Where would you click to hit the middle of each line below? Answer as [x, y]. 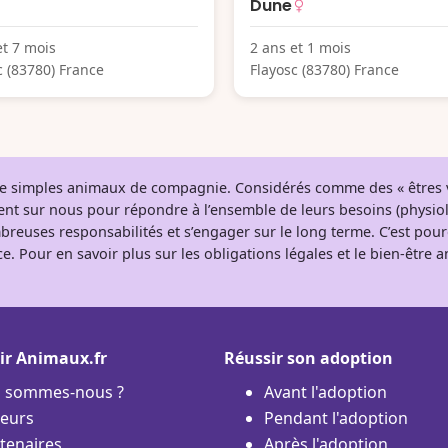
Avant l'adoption [325, 391]
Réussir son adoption [308, 357]
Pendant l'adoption [336, 417]
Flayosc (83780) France [324, 69]
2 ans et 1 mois [300, 47]
